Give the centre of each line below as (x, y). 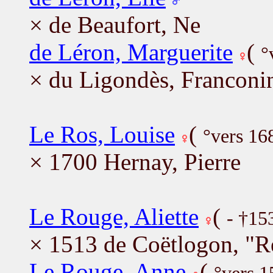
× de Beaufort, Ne (115, 24)
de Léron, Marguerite (131, 52)
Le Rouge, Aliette (114, 216)
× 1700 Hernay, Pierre (135, 161)
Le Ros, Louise (102, 134)
